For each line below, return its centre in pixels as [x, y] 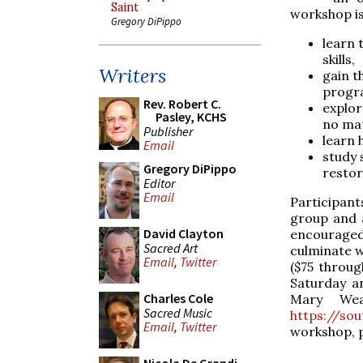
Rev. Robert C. [182, 104]
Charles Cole [178, 298]
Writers [132, 76]
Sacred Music [178, 312]
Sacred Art [171, 248]
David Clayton [184, 233]
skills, [339, 59]
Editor [159, 183]
